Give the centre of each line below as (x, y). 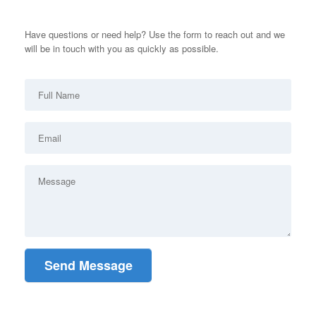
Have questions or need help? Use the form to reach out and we (155, 35)
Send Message (88, 266)
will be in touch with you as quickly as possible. (122, 49)
